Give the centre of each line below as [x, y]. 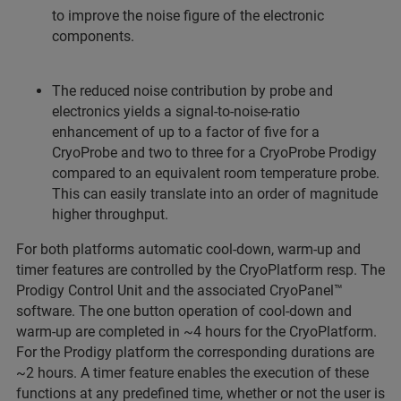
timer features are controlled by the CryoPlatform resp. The [200, 270]
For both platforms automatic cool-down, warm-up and [188, 250]
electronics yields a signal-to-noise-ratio [176, 112]
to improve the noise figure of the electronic [188, 16]
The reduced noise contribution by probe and [192, 91]
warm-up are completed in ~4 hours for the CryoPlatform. [196, 332]
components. [93, 37]
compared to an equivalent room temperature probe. [216, 174]
